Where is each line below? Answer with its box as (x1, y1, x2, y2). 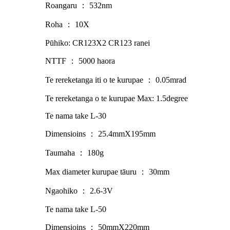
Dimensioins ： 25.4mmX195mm (45, 129, 156, 138)
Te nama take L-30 (45, 111, 106, 120)
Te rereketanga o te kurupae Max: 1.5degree (45, 93, 188, 103)
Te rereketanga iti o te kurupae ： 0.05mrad (45, 75, 186, 84)
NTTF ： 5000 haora (45, 56, 115, 65)
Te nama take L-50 (45, 204, 106, 214)
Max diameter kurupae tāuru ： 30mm (45, 167, 169, 176)
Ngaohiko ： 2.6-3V (45, 186, 113, 195)
